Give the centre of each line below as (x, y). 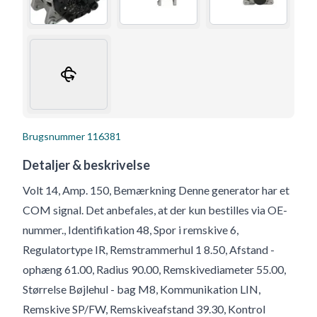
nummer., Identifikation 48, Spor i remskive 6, (131, 229)
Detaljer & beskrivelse (86, 165)
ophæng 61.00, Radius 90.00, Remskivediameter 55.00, (154, 269)
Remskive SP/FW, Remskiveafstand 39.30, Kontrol (144, 309)
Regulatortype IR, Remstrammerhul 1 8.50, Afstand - (149, 249)
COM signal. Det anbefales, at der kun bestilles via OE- (155, 209)
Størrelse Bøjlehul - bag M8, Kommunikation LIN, (142, 289)
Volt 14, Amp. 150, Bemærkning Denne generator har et (156, 190)
